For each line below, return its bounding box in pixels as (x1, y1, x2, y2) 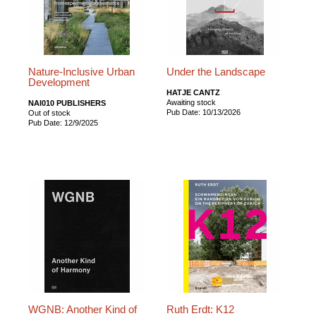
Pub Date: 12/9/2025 (28, 118, 98, 127)
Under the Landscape (166, 66, 266, 78)
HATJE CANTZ (166, 87, 221, 97)
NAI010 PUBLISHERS (28, 98, 106, 107)
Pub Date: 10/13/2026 (166, 107, 241, 116)
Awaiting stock (166, 97, 217, 107)
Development (28, 76, 90, 88)
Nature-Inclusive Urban (28, 66, 135, 78)
